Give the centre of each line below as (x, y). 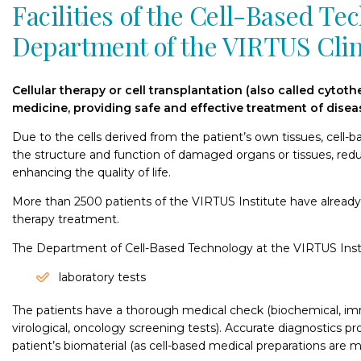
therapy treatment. (66, 219)
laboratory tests (102, 277)
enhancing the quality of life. (91, 172)
